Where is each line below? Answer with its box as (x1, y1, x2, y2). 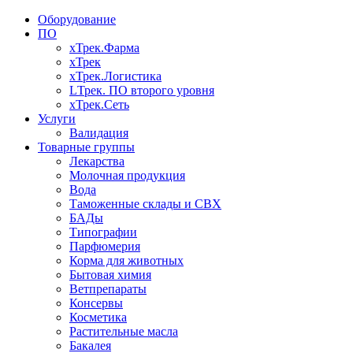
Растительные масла (69, 325, 178, 338)
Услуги (38, 112, 76, 125)
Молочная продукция (69, 169, 185, 182)
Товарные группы (38, 140, 135, 154)
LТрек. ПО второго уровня (69, 84, 214, 97)
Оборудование (38, 13, 116, 26)
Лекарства (69, 154, 124, 168)
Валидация (69, 126, 128, 139)
